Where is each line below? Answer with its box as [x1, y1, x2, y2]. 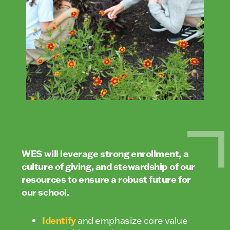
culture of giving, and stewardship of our [22, 160, 195, 172]
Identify [42, 214, 76, 226]
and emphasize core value [75, 214, 188, 226]
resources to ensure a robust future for [22, 172, 191, 185]
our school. [22, 185, 69, 198]
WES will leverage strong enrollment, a [22, 147, 189, 160]
